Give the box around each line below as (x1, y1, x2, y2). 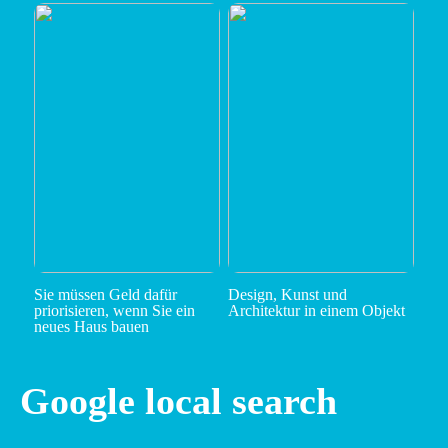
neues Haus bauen (33, 318, 149, 336)
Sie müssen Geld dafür (33, 286, 177, 304)
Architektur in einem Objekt (227, 302, 405, 320)
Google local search (20, 380, 337, 423)
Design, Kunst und (227, 286, 347, 304)
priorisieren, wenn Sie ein (33, 302, 195, 320)
